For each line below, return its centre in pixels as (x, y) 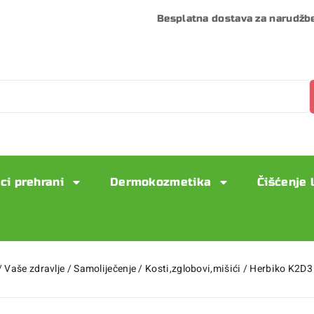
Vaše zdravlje (35, 268)
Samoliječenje (105, 268)
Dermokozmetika (161, 182)
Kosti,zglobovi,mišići (193, 268)
